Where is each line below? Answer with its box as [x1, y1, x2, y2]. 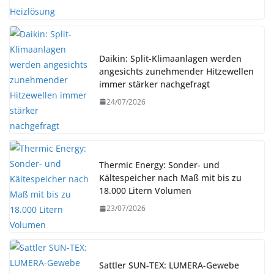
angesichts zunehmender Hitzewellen [99, 65, 254, 77]
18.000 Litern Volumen [99, 185, 191, 197]
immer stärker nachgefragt [99, 78, 210, 90]
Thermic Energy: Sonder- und [99, 159, 220, 171]
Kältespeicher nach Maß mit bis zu [99, 172, 242, 184]
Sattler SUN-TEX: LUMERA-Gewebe [99, 259, 239, 272]
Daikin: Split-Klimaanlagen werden [99, 52, 242, 64]
